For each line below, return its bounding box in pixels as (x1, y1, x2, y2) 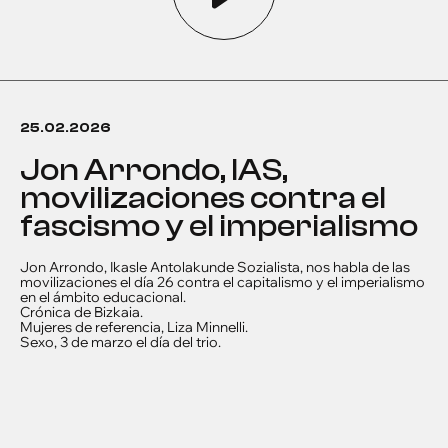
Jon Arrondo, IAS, (20, 152, 288, 188)
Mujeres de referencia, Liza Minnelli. (20, 318, 248, 336)
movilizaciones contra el (20, 180, 386, 216)
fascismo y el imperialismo (20, 208, 418, 244)
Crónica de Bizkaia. (20, 303, 143, 321)
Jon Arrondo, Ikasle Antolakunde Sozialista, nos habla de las (20, 258, 410, 276)
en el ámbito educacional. (20, 288, 186, 306)
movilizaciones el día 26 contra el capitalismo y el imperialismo (20, 273, 425, 291)
